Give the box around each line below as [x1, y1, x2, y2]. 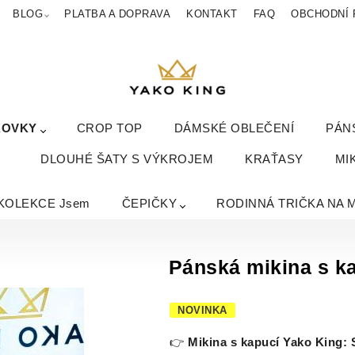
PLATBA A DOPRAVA [64, 8, 171, 20]
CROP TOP [76, 121, 143, 136]
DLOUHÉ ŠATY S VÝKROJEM [40, 152, 214, 166]
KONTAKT [186, 8, 238, 20]
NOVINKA [177, 303, 227, 316]
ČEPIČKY [121, 197, 177, 211]
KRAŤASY [245, 152, 303, 166]
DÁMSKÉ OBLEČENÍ [174, 121, 295, 136]
